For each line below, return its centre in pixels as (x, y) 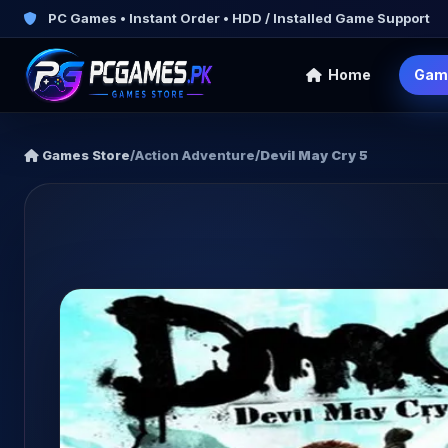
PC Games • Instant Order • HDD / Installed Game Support (237, 18)
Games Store (84, 155)
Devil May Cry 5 (314, 155)
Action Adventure (195, 155)
